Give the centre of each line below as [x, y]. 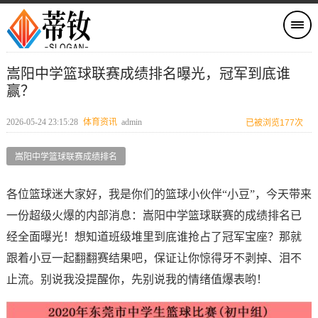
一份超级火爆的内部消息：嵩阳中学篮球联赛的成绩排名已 [154, 215]
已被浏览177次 [275, 123]
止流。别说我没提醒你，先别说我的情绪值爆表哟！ [137, 279]
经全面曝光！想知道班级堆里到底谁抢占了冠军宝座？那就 [154, 237]
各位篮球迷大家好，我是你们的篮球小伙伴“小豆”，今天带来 [159, 194]
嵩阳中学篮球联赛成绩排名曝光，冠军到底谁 [148, 74]
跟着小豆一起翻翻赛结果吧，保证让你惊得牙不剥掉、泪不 [154, 258]
